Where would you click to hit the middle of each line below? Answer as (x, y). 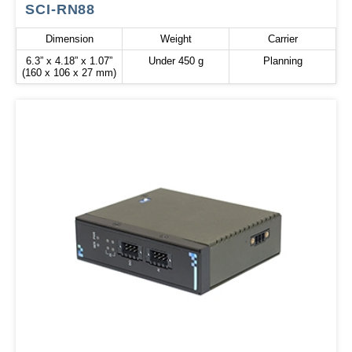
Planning (282, 61)
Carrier (282, 39)
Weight (176, 39)
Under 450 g (176, 61)
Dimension (69, 39)
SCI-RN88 (60, 10)
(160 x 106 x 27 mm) (69, 73)
